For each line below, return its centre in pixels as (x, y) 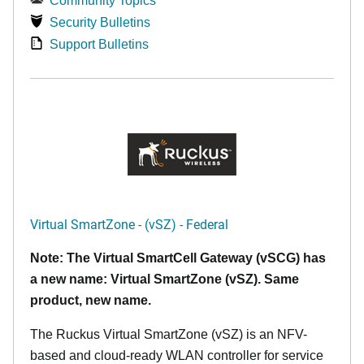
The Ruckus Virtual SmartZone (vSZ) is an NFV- (169, 334)
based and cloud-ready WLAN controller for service (177, 355)
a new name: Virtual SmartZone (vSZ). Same (165, 279)
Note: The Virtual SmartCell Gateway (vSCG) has (178, 258)
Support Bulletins (99, 44)
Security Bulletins (100, 22)
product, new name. (91, 300)
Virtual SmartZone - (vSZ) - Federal (129, 224)
